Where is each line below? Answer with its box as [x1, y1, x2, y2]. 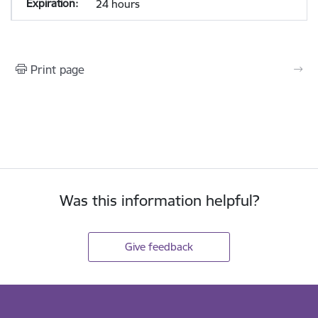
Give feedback [125, 239, 193, 253]
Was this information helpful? [59, 191, 259, 210]
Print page [31, 62, 84, 77]
